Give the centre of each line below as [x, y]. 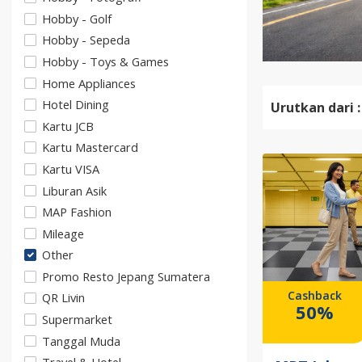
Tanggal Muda [81, 341]
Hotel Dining [76, 105]
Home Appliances [89, 83]
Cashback [314, 296]
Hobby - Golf [77, 18]
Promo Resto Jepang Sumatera [126, 276]
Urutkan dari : [316, 108]
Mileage [63, 233]
